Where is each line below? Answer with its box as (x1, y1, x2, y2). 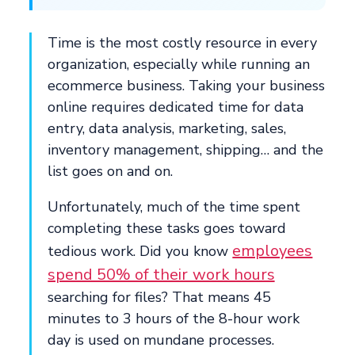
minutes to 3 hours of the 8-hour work (48, 308, 300, 328)
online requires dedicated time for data (48, 97, 304, 116)
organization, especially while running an (48, 54, 311, 74)
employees (232, 239, 313, 261)
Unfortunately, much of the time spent (48, 197, 301, 216)
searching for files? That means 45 (48, 287, 272, 307)
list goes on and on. (48, 161, 174, 181)
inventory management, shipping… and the (48, 139, 324, 159)
